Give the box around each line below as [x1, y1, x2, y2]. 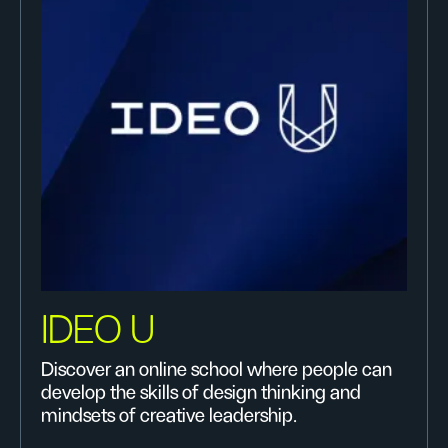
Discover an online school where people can [41, 360, 392, 380]
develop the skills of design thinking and [41, 383, 361, 403]
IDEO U [42, 311, 155, 351]
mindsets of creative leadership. [41, 406, 297, 426]
